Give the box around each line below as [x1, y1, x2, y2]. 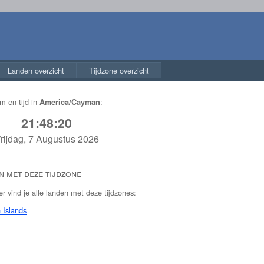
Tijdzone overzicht [89, 65, 149, 76]
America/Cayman [39, 96, 100, 107]
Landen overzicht [8, 65, 64, 76]
